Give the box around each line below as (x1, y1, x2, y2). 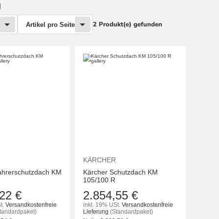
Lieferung (83, 208, 110, 216)
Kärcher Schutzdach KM (83, 168, 158, 176)
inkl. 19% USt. (83, 201, 120, 209)
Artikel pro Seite (26, 21, 75, 28)
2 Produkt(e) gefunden (93, 20, 162, 29)
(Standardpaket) (110, 208, 153, 216)
